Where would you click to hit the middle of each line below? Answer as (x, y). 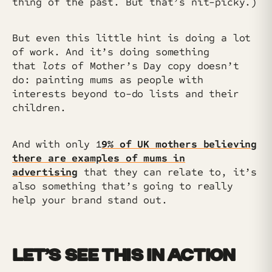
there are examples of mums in (99, 158)
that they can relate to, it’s (168, 172)
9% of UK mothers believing (179, 144)
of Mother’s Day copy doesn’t (155, 66)
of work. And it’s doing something (111, 52)
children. (39, 108)
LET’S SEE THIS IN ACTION (124, 257)
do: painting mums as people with (108, 80)
